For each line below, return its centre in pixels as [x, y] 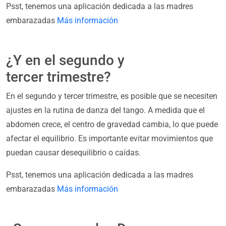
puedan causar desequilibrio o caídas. [73, 153]
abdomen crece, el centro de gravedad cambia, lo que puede [112, 125]
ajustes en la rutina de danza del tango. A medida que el [105, 110]
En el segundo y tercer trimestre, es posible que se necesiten [112, 96]
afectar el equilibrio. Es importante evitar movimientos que [109, 139]
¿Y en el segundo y [65, 61]
